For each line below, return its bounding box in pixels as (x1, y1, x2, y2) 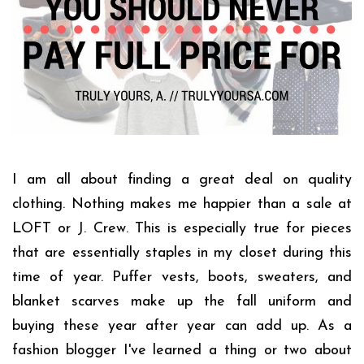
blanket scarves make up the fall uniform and (12, 294, 352, 310)
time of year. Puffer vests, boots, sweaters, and (12, 270, 352, 286)
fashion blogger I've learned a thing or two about (12, 343, 352, 359)
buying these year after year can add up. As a (12, 318, 352, 335)
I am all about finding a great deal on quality (12, 172, 352, 188)
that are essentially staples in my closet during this (12, 245, 352, 262)
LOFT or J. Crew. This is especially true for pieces (12, 221, 352, 237)
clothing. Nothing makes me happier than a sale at (12, 197, 352, 213)
